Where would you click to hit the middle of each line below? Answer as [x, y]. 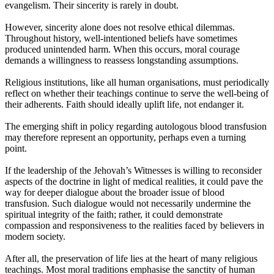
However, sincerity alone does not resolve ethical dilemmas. [120, 28]
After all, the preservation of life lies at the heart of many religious [131, 259]
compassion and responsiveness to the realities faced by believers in [135, 226]
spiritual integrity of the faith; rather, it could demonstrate [114, 215]
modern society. [35, 237]
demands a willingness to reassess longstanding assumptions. [122, 61]
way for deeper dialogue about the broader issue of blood [115, 193]
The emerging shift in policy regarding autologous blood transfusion [136, 127]
